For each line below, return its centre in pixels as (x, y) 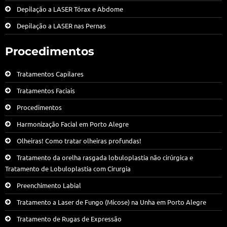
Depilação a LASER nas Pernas (61, 25)
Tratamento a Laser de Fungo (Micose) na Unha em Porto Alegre (111, 202)
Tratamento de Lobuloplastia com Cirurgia (68, 168)
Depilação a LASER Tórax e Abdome (70, 9)
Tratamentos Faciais (46, 90)
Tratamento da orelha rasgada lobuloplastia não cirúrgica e (105, 157)
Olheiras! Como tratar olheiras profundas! (79, 140)
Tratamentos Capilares (50, 73)
